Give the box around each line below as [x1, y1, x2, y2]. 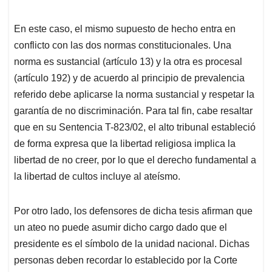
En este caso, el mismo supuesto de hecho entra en [14, 24, 236, 35]
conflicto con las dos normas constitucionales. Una [14, 40, 231, 51]
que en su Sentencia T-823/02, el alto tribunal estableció [14, 122, 256, 133]
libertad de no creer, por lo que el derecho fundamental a [14, 155, 256, 166]
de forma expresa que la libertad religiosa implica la [14, 138, 236, 149]
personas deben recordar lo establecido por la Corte [14, 255, 237, 266]
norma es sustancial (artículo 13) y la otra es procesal [14, 56, 242, 67]
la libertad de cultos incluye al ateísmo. [14, 171, 180, 182]
